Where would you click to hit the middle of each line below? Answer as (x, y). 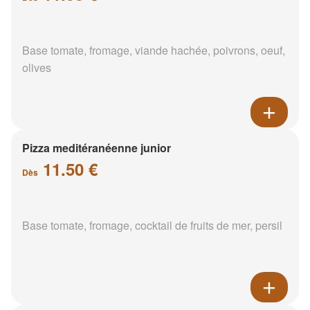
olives (37, 67)
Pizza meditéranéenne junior (97, 147)
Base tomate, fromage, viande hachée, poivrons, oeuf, (154, 50)
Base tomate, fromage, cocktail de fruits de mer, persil (152, 225)
